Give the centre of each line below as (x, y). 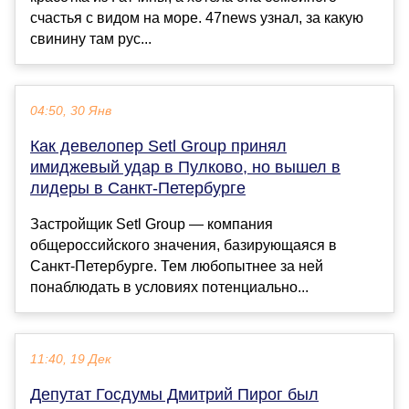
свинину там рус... (91, 39)
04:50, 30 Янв (71, 111)
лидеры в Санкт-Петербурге (138, 189)
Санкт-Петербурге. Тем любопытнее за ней (177, 267)
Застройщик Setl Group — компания (152, 225)
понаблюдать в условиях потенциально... (169, 288)
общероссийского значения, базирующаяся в (184, 246)
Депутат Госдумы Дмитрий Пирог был (174, 395)
